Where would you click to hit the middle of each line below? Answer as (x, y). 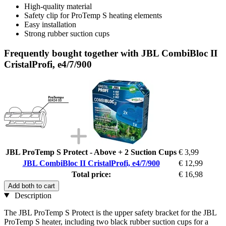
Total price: (91, 174)
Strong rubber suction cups (67, 34)
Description (32, 195)
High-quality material (58, 7)
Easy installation (50, 25)
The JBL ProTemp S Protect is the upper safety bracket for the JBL (110, 212)
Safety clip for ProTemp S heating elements (93, 16)
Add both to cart (32, 186)
